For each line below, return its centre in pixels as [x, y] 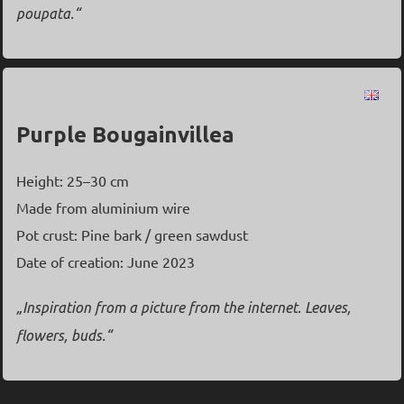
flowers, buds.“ [64, 335]
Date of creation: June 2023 [105, 261]
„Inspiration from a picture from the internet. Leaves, [183, 307]
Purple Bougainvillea [125, 134]
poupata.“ [48, 13]
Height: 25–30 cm [72, 180]
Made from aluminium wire [103, 207]
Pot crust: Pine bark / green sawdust [132, 234]
